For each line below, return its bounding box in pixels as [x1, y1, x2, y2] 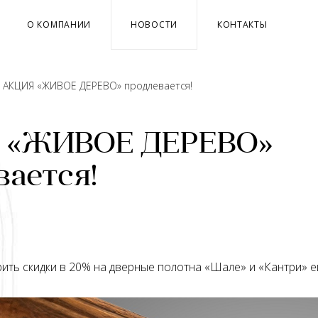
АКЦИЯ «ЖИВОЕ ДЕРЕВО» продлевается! [3, 79, 192, 92]
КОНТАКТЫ [216, 18, 268, 31]
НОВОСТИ [131, 18, 177, 31]
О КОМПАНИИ [27, 18, 92, 31]
